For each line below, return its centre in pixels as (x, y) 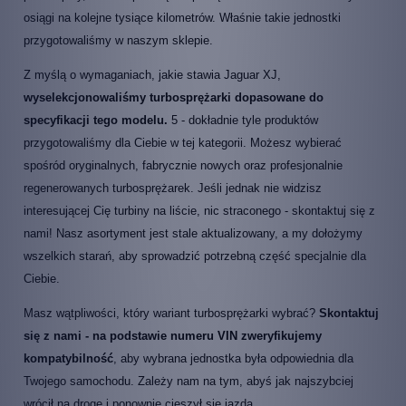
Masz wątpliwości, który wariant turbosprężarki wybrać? (169, 313)
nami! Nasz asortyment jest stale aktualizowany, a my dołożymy (193, 233)
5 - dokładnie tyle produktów (243, 120)
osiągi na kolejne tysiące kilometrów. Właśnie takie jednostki (182, 17)
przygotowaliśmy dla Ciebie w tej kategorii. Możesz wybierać (183, 142)
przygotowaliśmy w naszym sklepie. (118, 40)
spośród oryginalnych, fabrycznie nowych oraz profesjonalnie (183, 165)
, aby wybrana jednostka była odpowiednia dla (233, 358)
